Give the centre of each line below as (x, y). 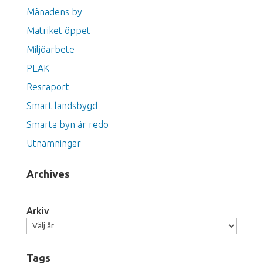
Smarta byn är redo (67, 124)
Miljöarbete (50, 49)
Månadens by (54, 11)
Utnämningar (53, 143)
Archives (48, 173)
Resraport (48, 87)
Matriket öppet (58, 30)
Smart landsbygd (62, 105)
